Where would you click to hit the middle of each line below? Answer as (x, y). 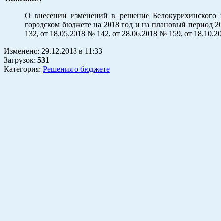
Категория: (23, 69)
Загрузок (19, 60)
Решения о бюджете (76, 69)
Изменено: (23, 51)
